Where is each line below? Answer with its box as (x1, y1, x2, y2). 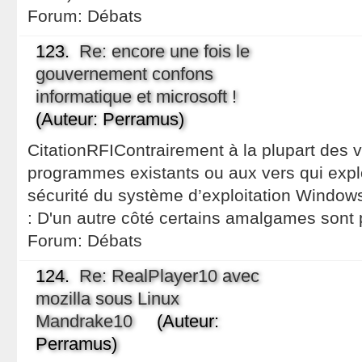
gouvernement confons (35, 64, 213, 84)
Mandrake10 (35, 311, 133, 331)
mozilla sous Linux (35, 288, 179, 309)
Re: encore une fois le (78, 41, 250, 61)
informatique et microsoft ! (35, 86, 237, 107)
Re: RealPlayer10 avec (78, 266, 259, 286)
